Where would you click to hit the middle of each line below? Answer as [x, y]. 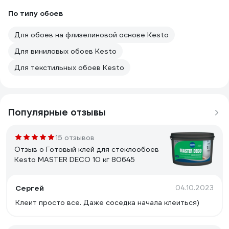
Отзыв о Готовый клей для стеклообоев [87, 149]
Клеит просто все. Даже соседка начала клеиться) [107, 202]
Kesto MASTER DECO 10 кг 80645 [75, 159]
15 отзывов [75, 138]
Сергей [30, 188]
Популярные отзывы [57, 112]
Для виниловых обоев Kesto [65, 51]
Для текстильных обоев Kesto [69, 67]
